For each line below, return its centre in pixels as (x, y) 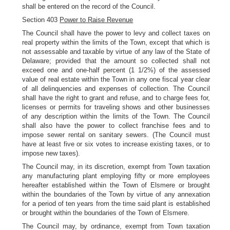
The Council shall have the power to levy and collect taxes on (116, 33)
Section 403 (41, 20)
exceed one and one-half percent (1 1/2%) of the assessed (116, 70)
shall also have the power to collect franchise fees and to (116, 126)
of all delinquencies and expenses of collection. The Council (116, 89)
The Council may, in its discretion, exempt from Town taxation (116, 167)
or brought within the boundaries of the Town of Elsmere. (106, 213)
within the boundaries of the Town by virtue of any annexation (116, 194)
